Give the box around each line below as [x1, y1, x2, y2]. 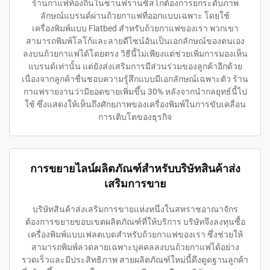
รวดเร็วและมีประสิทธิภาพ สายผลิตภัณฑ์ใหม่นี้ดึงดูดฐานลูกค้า [22, 254, 248, 265]
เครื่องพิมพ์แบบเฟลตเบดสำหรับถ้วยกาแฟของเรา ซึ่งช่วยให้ [27, 229, 243, 239]
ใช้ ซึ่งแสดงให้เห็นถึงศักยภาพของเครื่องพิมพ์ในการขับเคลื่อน [24, 99, 246, 109]
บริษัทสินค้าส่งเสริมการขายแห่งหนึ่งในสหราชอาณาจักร [32, 204, 238, 214]
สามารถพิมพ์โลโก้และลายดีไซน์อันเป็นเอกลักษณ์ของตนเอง [25, 36, 245, 46]
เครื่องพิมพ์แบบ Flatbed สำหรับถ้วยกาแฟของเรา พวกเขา [31, 23, 239, 33]
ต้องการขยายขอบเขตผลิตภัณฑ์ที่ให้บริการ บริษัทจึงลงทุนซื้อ [25, 216, 245, 227]
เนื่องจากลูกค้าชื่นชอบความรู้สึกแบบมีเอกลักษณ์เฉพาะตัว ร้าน [22, 74, 248, 84]
